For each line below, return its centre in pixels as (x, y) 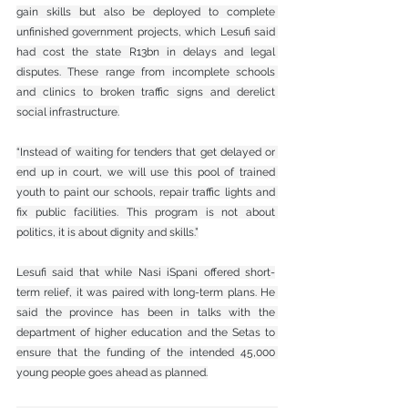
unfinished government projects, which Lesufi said (146, 31)
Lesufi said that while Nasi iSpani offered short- (146, 272)
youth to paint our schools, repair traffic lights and (146, 192)
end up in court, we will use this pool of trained (146, 172)
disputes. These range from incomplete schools (146, 71)
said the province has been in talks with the (146, 312)
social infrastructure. (68, 112)
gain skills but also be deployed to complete (146, 11)
